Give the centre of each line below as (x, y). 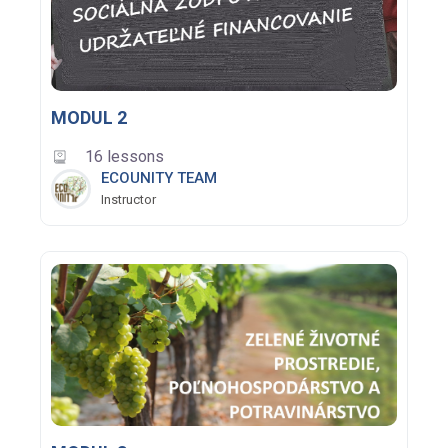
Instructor (128, 199)
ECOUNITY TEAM (159, 177)
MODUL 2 (89, 117)
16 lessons (124, 156)
